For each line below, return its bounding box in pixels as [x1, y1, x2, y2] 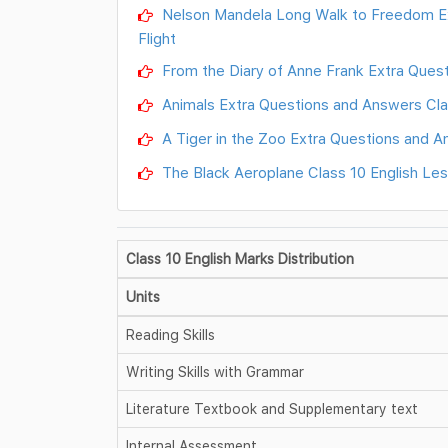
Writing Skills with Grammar [126, 362, 304, 380]
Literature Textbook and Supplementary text [126, 399, 418, 417]
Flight [138, 28, 176, 47]
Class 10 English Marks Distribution [126, 249, 354, 267]
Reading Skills [126, 325, 215, 343]
